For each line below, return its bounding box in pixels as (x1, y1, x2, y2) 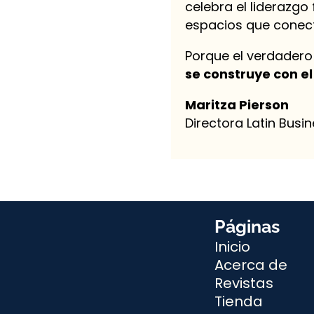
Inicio (214, 236, 250, 257)
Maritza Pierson (184, 95, 289, 114)
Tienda (214, 291, 263, 311)
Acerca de (214, 254, 287, 275)
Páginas (214, 215, 280, 237)
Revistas (214, 273, 273, 293)
